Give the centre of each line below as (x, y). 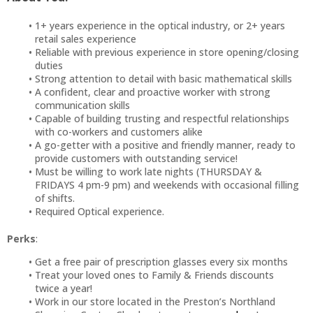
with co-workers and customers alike (119, 132)
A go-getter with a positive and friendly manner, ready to (165, 145)
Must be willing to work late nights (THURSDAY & (148, 172)
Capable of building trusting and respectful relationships (162, 118)
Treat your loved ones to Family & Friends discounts (154, 275)
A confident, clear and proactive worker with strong (152, 92)
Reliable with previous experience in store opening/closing (167, 52)
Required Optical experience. (99, 211)
